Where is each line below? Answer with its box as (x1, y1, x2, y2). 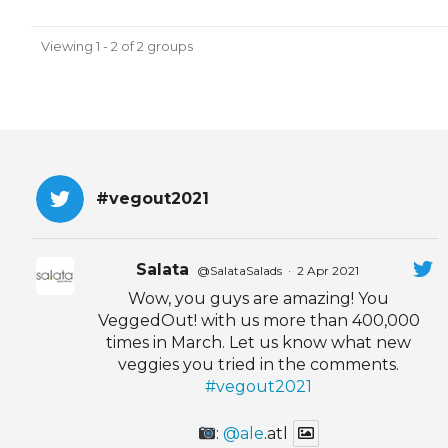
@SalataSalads (197, 263, 283, 279)
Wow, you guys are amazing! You (128, 289, 390, 309)
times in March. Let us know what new (106, 333, 412, 353)
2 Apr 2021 (297, 263, 360, 279)
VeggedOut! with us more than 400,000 (97, 311, 420, 331)
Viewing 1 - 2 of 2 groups (41, 38, 193, 55)
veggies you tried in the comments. (118, 355, 400, 375)
